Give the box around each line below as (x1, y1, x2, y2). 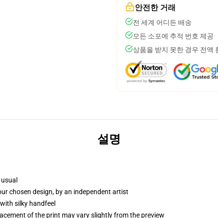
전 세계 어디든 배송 (133, 18, 192, 26)
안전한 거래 (135, 3, 176, 12)
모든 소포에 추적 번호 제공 (133, 32, 214, 40)
